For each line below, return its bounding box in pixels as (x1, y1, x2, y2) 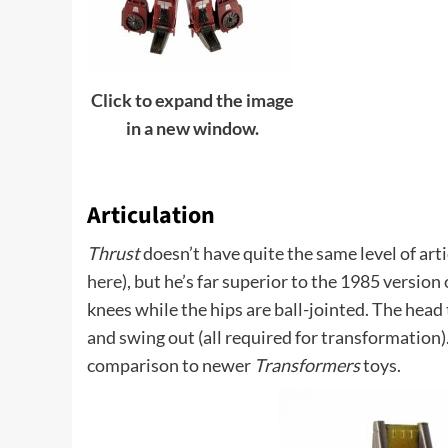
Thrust (87, 242, 140, 265)
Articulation (87, 198, 215, 234)
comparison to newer (87, 354, 254, 377)
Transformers (254, 354, 360, 377)
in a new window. (125, 116, 259, 139)
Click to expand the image (90, 88, 294, 111)
